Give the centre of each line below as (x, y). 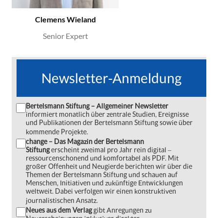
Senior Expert (65, 36)
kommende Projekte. (57, 131)
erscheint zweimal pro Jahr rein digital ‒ (111, 149)
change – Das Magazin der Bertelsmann (85, 141)
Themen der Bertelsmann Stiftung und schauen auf (102, 174)
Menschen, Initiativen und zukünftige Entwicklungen (104, 182)
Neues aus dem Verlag (59, 210)
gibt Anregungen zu (122, 210)
